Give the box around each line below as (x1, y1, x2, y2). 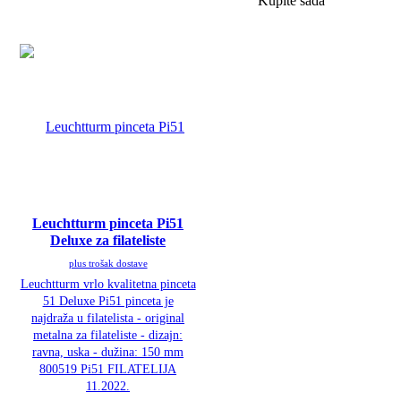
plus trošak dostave (68, 258, 148, 269)
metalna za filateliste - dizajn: (33, 328, 183, 343)
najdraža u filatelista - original (31, 311, 185, 326)
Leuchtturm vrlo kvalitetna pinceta (20, 277, 196, 292)
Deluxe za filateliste (50, 233, 166, 249)
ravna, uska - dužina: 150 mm (32, 345, 184, 360)
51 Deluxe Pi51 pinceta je (42, 294, 174, 309)
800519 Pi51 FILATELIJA (39, 362, 177, 377)
